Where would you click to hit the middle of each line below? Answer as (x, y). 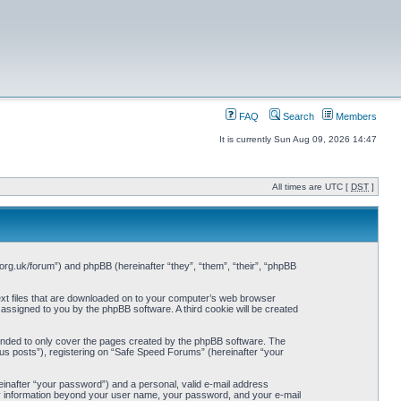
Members (355, 116)
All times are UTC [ (311, 187)
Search (297, 116)
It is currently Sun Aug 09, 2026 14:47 (298, 139)
